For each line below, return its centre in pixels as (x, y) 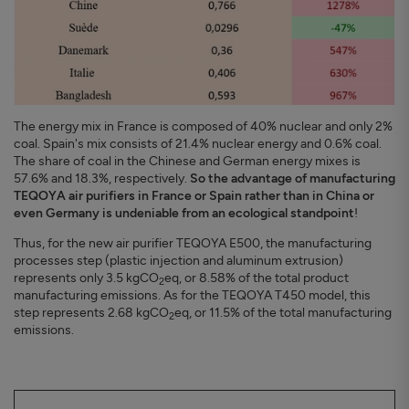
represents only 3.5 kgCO (86, 278)
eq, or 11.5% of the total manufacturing (283, 313)
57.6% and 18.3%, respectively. (102, 179)
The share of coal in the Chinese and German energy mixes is (187, 162)
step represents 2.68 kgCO (91, 313)
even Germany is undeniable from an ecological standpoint (184, 214)
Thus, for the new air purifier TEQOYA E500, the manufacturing (193, 244)
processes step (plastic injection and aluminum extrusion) (178, 261)
